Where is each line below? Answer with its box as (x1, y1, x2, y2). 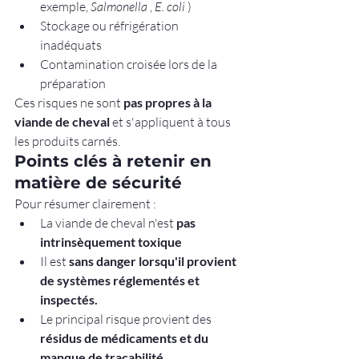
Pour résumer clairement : (14, 195, 156, 212)
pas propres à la (123, 94, 214, 110)
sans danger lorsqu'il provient (69, 252, 239, 268)
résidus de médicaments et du (40, 329, 211, 345)
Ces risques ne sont (14, 94, 123, 111)
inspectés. (40, 291, 98, 307)
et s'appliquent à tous (110, 113, 233, 130)
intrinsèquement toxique (40, 233, 182, 249)
